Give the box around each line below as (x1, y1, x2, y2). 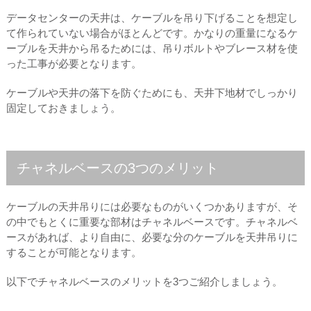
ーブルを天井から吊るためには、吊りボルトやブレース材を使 (6, 42, 298, 54)
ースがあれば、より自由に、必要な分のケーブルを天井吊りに (6, 231, 298, 243)
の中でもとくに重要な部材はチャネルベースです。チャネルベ (6, 216, 298, 228)
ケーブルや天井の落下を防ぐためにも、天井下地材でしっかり (6, 87, 298, 99)
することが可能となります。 (6, 246, 142, 258)
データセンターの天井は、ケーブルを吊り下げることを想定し (6, 12, 298, 24)
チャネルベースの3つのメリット (16, 160, 219, 176)
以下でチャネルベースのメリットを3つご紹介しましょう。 (6, 276, 283, 287)
